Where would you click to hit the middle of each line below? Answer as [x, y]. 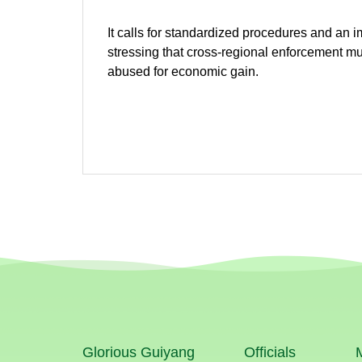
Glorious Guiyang [139, 352]
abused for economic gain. [183, 72]
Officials [270, 352]
